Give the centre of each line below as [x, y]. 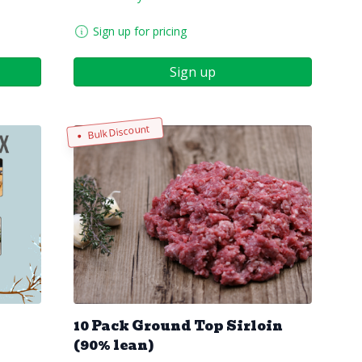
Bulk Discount [118, 132]
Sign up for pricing [140, 31]
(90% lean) [114, 345]
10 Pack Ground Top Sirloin [178, 326]
